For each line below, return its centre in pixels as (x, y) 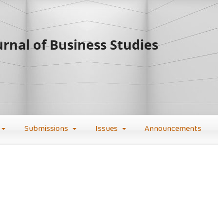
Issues (108, 129)
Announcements (173, 129)
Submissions (47, 129)
